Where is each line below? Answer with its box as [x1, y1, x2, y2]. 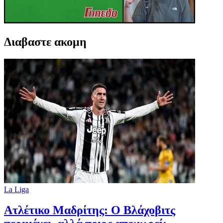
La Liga [4, 185, 29, 194]
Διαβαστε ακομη [4, 35, 87, 49]
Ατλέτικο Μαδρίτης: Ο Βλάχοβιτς [4, 204, 175, 217]
